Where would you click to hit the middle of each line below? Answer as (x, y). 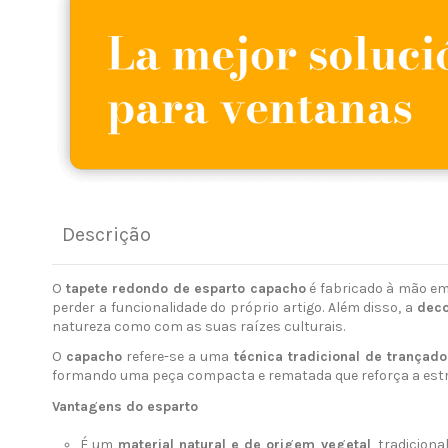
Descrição (106, 235)
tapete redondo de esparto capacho (185, 289)
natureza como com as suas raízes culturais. (198, 327)
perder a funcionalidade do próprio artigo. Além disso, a (234, 308)
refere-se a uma (178, 357)
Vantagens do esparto (125, 406)
